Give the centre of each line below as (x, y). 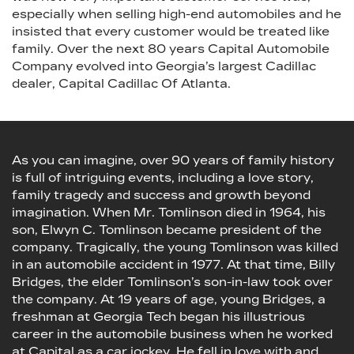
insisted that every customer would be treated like (171, 31)
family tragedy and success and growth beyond (161, 195)
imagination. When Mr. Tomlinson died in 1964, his (169, 212)
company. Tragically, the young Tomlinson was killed (175, 247)
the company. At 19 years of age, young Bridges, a (169, 299)
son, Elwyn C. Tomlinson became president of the (167, 230)
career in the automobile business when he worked (172, 334)
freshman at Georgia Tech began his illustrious (158, 316)
